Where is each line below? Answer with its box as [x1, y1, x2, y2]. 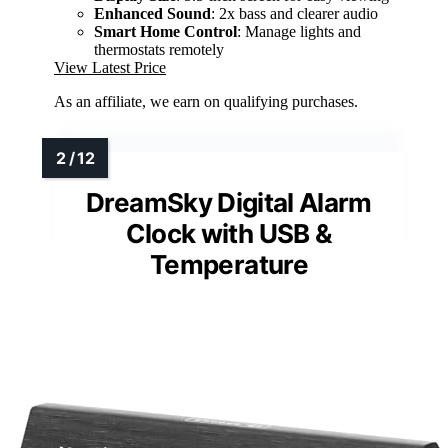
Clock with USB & [125, 218, 333, 250]
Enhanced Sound [94, 5, 211, 23]
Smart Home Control [94, 23, 237, 41]
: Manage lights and [237, 23, 361, 41]
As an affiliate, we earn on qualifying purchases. [54, 93, 358, 111]
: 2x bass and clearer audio [211, 5, 378, 23]
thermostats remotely [94, 41, 224, 59]
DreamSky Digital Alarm [86, 187, 372, 219]
